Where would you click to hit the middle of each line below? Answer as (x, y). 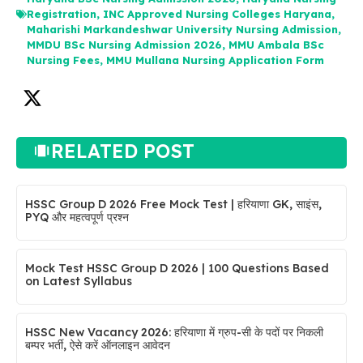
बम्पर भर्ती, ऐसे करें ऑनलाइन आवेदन (98, 345)
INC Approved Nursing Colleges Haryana (217, 13)
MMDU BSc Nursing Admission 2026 (124, 44)
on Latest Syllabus (79, 281)
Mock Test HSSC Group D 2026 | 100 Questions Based (177, 268)
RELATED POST (123, 151)
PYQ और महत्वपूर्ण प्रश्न (77, 217)
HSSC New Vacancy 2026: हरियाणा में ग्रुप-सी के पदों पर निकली (174, 332)
